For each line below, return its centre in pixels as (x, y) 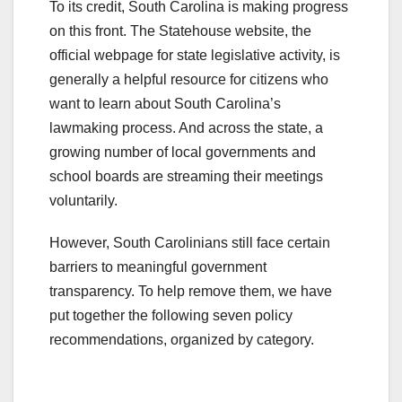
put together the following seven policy (171, 315)
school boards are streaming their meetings (186, 176)
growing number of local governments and (183, 152)
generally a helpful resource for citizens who (189, 79)
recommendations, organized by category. (182, 339)
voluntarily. (83, 200)
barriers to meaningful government (158, 267)
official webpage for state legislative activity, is (195, 55)
